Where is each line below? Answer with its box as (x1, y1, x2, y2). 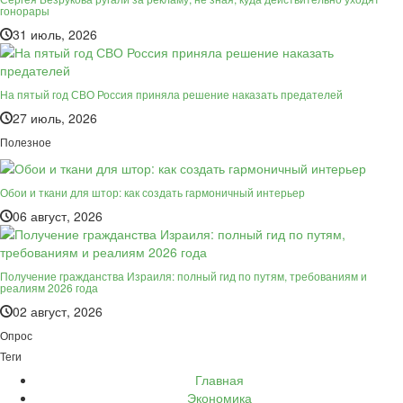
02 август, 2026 (13, 301, 103, 320)
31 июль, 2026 (13, 25, 97, 44)
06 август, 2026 (13, 206, 103, 225)
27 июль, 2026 (13, 109, 97, 128)
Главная (195, 370, 244, 389)
